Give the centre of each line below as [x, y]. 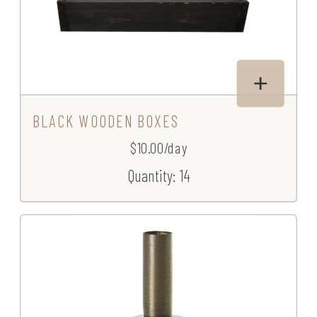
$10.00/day [158, 148]
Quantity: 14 [158, 175]
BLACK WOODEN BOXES [106, 121]
